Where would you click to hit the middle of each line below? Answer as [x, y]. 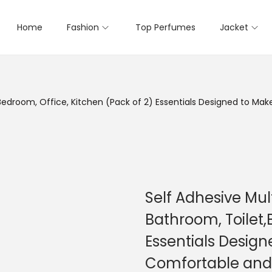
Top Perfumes [165, 27]
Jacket [234, 27]
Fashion [83, 27]
